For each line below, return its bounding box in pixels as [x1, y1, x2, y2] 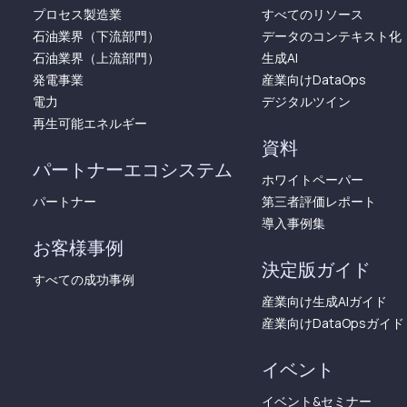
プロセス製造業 [33, 5, 122, 23]
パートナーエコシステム [33, 158, 233, 182]
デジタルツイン [262, 93, 351, 110]
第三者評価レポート [262, 193, 376, 210]
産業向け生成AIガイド [262, 293, 387, 310]
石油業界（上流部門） [33, 49, 160, 66]
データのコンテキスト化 [262, 27, 402, 45]
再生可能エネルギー [33, 114, 147, 132]
